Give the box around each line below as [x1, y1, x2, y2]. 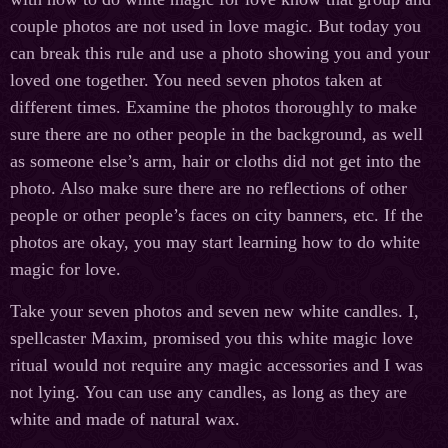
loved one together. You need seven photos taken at [10, 70, 382, 91]
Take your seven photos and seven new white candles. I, [10, 301, 419, 322]
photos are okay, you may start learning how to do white [10, 232, 420, 253]
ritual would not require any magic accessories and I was [10, 355, 423, 376]
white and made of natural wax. [10, 409, 240, 430]
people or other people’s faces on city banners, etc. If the [10, 205, 423, 226]
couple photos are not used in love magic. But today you [10, 16, 421, 37]
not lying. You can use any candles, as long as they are [10, 382, 407, 403]
